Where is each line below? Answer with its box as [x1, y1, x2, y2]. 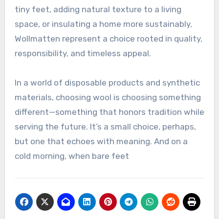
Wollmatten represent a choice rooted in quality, [14, 34, 202, 44]
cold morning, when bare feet [14, 151, 131, 161]
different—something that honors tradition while [14, 107, 204, 117]
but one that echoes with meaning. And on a [14, 136, 188, 147]
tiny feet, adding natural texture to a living [14, 4, 181, 15]
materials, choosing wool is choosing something [14, 92, 201, 103]
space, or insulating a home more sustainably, [14, 19, 192, 29]
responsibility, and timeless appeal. [14, 48, 151, 59]
